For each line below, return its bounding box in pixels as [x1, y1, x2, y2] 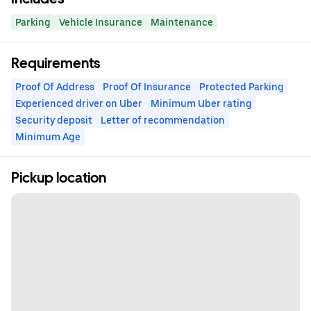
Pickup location [11, 169, 106, 187]
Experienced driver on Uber [15, 98, 142, 110]
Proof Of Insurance [103, 81, 191, 93]
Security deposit [15, 115, 92, 126]
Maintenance [151, 17, 213, 28]
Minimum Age [15, 131, 81, 143]
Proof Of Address [15, 81, 94, 93]
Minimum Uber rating [151, 98, 252, 110]
